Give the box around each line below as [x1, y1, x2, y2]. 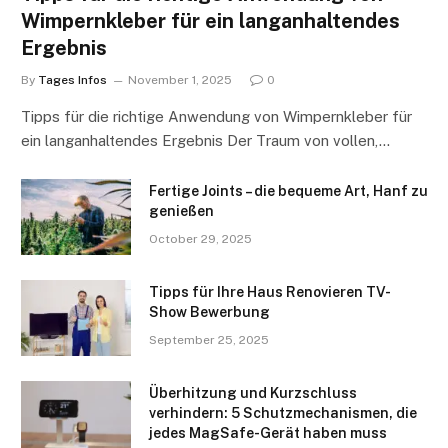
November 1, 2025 [128, 73, 232, 88]
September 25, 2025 [149, 333, 269, 348]
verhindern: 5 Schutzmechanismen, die [149, 405, 417, 422]
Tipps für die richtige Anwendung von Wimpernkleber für [21, 108, 412, 126]
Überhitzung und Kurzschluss [149, 385, 357, 402]
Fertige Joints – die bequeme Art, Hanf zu [149, 183, 428, 200]
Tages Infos [38, 73, 107, 88]
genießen [149, 203, 214, 220]
